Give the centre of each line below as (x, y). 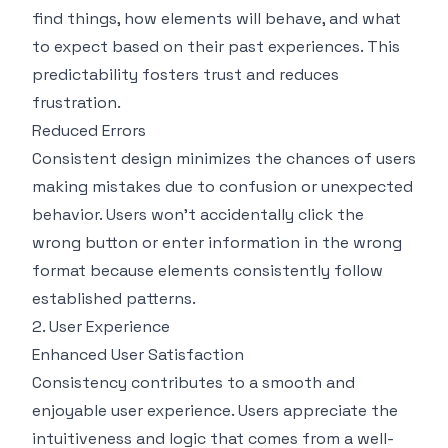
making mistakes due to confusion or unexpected (222, 186)
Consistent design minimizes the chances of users (224, 158)
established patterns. (114, 298)
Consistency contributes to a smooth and (193, 382)
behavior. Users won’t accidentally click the (198, 214)
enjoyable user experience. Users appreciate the (215, 410)
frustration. (76, 102)
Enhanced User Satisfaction (138, 354)
